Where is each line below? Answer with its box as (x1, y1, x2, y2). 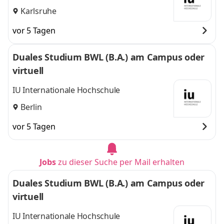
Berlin (20, 101, 42, 112)
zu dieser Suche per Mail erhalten (58, 156, 184, 167)
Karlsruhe (20, 5, 56, 16)
